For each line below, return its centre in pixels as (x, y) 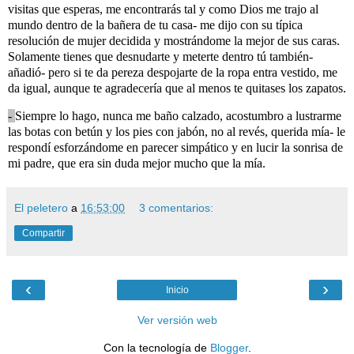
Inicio (177, 290)
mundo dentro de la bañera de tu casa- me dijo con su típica (155, 24)
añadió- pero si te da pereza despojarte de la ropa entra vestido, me (173, 72)
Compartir (43, 233)
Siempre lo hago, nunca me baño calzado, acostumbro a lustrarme (178, 116)
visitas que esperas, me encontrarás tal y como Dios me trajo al (163, 9)
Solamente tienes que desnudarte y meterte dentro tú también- (160, 56)
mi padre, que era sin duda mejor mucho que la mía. (137, 164)
